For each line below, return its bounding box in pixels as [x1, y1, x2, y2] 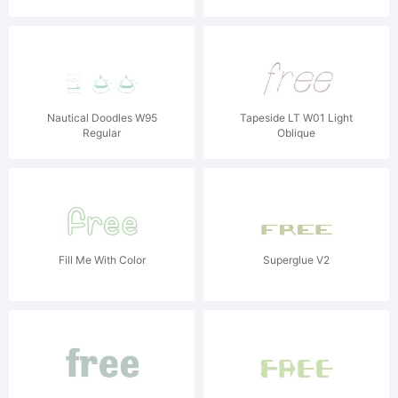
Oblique [277, 126, 315, 139]
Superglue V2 [263, 253, 330, 267]
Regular [83, 126, 121, 139]
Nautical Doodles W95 [46, 111, 157, 124]
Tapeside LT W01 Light [240, 111, 353, 124]
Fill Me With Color [58, 253, 146, 267]
